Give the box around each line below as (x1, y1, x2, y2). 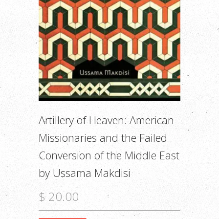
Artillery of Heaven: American (39, 112, 174, 128)
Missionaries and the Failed (39, 130, 167, 145)
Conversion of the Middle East (39, 148, 179, 163)
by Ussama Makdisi (39, 165, 131, 180)
